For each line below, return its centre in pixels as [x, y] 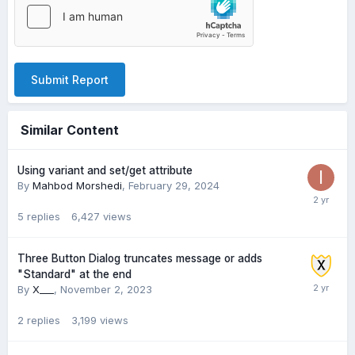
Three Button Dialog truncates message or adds [140, 258]
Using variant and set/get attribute [105, 170]
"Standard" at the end [74, 274]
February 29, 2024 [174, 185]
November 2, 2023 [106, 289]
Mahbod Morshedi [77, 185]
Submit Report [70, 80]
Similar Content [70, 130]
